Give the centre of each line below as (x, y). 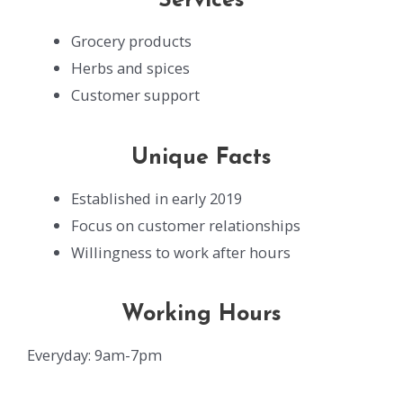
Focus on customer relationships (186, 225)
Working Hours (201, 315)
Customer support (136, 95)
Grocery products (132, 41)
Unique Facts (201, 157)
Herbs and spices (131, 68)
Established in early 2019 (157, 198)
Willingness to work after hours (181, 252)
